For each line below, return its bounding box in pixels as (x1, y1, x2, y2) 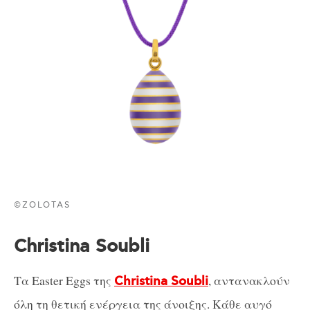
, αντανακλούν (208, 271, 290, 289)
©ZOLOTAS (14, 199, 71, 210)
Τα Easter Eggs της (14, 271, 114, 289)
